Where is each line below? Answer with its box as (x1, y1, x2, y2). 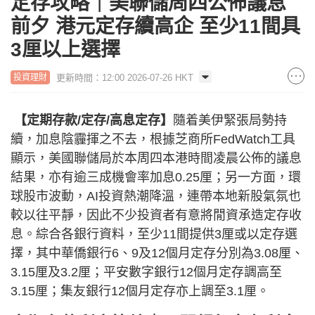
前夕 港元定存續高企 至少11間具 (11, 15, 300, 37)
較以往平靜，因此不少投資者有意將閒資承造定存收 (11, 207, 302, 222)
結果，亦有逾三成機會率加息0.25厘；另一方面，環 (11, 169, 301, 184)
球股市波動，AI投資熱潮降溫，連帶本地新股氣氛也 (11, 188, 301, 203)
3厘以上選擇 (11, 38, 120, 60)
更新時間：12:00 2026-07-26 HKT (56, 72, 193, 83)
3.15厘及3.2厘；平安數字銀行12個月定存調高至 (11, 264, 282, 279)
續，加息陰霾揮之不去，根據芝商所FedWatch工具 (11, 131, 295, 146)
